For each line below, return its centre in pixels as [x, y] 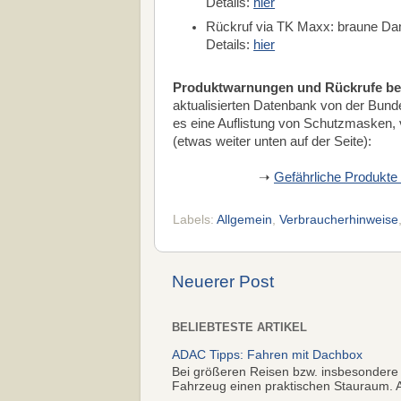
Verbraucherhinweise [339, 220]
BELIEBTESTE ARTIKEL [239, 328]
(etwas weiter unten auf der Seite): [272, 141]
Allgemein [244, 220]
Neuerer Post [223, 282]
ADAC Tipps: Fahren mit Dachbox [267, 355]
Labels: [195, 220]
